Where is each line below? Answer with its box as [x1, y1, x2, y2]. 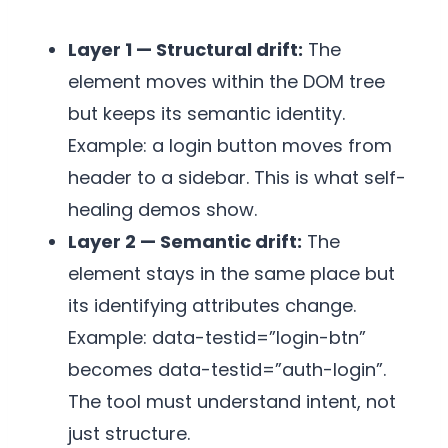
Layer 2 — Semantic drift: [68, 229, 302, 255]
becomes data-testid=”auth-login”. [68, 357, 386, 383]
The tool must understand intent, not [68, 389, 396, 415]
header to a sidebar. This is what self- [68, 165, 406, 191]
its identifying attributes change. [68, 293, 356, 319]
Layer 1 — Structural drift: [68, 37, 303, 63]
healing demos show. [68, 197, 257, 223]
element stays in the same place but [68, 261, 395, 287]
